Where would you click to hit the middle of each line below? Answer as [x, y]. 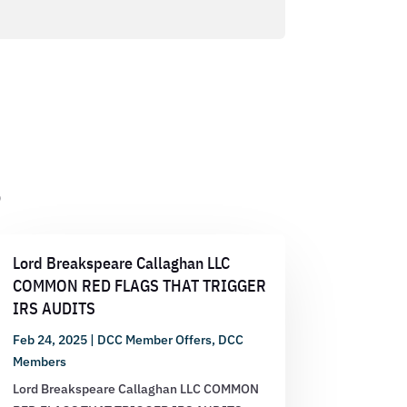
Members [39, 361]
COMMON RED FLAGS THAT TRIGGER [139, 285]
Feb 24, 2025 [50, 339]
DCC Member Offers [154, 339]
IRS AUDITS [54, 308]
